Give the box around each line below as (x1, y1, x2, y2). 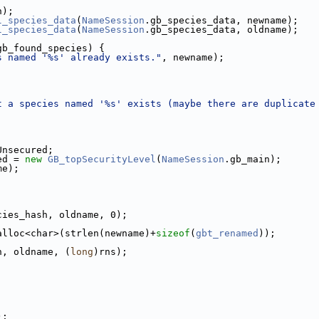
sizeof (156, 228, 190, 239)
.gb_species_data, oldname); (145, 24, 298, 35)
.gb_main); (224, 154, 281, 164)
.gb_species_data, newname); (145, 15, 298, 26)
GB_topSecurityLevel (48, 154, 156, 164)
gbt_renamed (196, 228, 258, 239)
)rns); (93, 246, 127, 257)
